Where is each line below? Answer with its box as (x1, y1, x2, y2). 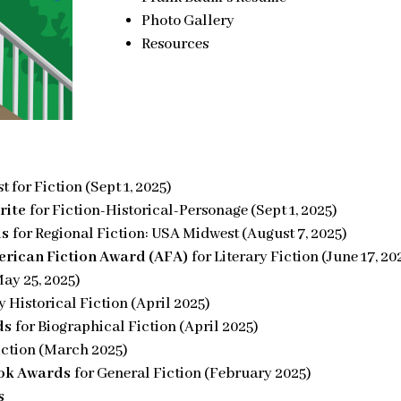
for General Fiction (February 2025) (74, 364, 312, 384)
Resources (141, 34, 209, 54)
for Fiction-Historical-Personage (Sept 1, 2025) (30, 201, 338, 221)
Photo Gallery (141, 11, 235, 30)
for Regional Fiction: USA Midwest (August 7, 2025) (13, 225, 348, 244)
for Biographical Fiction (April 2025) (15, 318, 260, 337)
